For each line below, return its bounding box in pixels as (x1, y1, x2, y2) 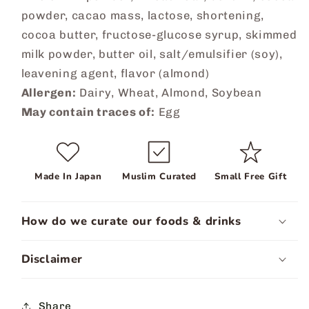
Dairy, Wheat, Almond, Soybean (76, 86, 262, 100)
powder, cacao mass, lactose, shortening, (21, 8, 264, 23)
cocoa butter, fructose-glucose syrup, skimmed (21, 28, 297, 42)
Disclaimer (21, 251, 83, 268)
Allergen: (21, 86, 77, 100)
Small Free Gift (215, 170, 287, 183)
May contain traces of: (21, 105, 156, 119)
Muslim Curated (121, 170, 197, 183)
